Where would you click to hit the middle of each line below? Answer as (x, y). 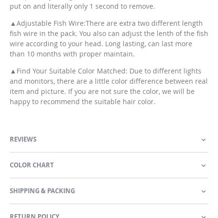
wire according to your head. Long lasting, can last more (101, 44)
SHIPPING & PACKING (42, 191)
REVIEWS (23, 139)
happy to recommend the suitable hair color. (83, 102)
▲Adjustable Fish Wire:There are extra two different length (106, 23)
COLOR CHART (32, 165)
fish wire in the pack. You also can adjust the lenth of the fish (109, 34)
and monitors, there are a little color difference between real (109, 81)
